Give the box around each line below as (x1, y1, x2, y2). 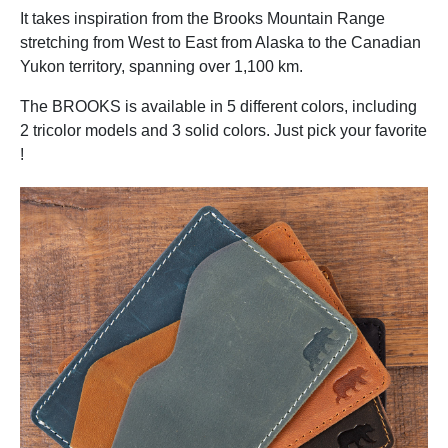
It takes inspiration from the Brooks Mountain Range (20, 10, 385, 27)
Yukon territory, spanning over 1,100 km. (20, 58, 303, 75)
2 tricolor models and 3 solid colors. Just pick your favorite (20, 122, 427, 139)
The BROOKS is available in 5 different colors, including (20, 98, 417, 115)
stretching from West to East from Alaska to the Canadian (20, 34, 421, 51)
